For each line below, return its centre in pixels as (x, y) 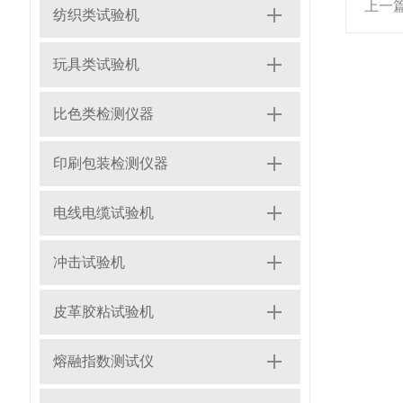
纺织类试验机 (96, 15)
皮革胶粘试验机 (103, 312)
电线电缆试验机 (103, 213)
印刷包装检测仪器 (111, 163)
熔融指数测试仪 (103, 361)
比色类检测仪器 (103, 114)
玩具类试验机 (96, 64)
